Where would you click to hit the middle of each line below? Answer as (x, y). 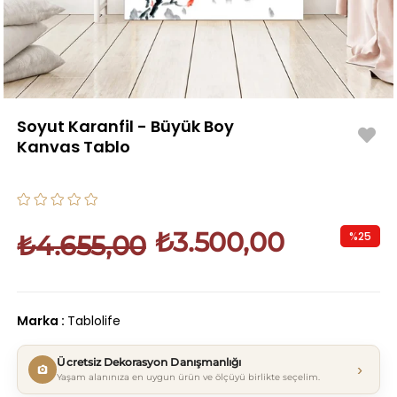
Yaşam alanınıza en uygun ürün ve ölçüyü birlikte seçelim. (189, 378)
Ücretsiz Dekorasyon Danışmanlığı (149, 362)
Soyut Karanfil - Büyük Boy (126, 127)
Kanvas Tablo (74, 147)
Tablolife (94, 321)
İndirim (360, 259)
